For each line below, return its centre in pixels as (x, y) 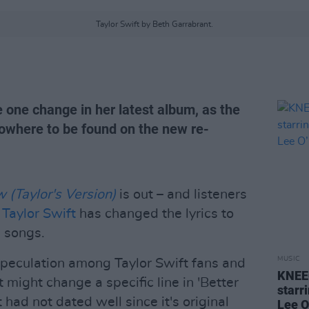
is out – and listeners (181, 195)
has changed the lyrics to (155, 214)
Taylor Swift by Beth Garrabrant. (154, 24)
